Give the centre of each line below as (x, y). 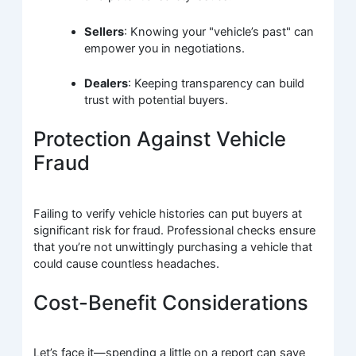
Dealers (106, 83)
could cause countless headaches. (127, 263)
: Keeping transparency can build (217, 83)
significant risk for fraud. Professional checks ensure (175, 230)
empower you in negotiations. (165, 48)
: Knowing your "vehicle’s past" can (219, 31)
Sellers (104, 31)
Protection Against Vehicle (160, 139)
